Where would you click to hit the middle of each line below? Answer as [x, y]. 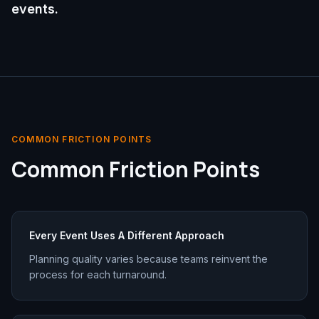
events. [35, 9]
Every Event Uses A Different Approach [127, 236]
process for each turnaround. [98, 275]
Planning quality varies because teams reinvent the [148, 259]
